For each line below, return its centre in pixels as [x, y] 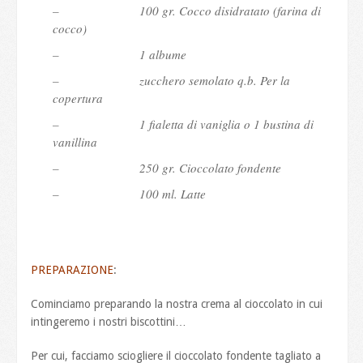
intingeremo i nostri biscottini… [109, 321]
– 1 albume [120, 54]
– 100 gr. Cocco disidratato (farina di [187, 10]
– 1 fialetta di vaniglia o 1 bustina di [184, 124]
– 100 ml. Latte [130, 193]
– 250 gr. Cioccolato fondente [167, 167]
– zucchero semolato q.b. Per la [172, 80]
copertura [78, 98]
